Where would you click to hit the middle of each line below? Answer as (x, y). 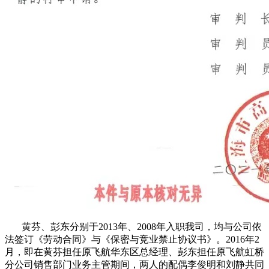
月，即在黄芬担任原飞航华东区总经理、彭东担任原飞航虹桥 (134, 252)
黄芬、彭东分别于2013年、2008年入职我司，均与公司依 (133, 227)
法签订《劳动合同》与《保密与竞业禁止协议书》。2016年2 (132, 240)
